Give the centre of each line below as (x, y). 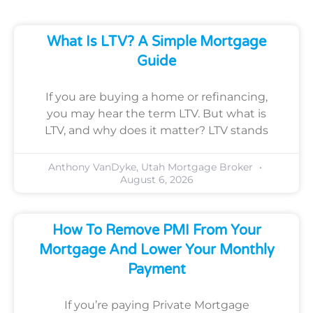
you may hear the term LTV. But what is (156, 114)
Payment (156, 270)
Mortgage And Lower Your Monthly (156, 250)
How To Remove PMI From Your (156, 231)
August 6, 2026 (156, 180)
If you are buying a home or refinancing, (156, 97)
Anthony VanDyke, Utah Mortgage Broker (152, 167)
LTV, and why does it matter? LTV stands (156, 131)
